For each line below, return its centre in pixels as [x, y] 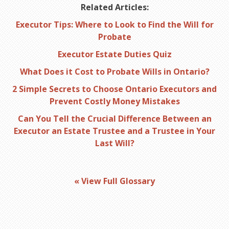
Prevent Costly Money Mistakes [114, 101]
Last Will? [114, 143]
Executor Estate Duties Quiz [114, 54]
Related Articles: [114, 7]
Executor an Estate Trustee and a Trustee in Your [114, 131]
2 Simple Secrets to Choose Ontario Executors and [114, 89]
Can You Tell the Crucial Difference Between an [114, 118]
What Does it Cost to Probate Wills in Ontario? [114, 71]
